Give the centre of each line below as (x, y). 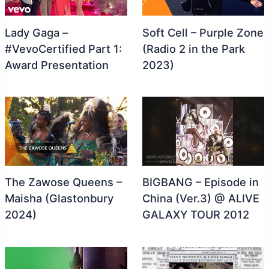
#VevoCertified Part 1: (63, 48)
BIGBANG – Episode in (200, 182)
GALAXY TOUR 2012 (195, 215)
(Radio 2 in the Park (193, 48)
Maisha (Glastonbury (59, 198)
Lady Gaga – (36, 32)
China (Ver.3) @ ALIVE (201, 198)
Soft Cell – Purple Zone (203, 32)
